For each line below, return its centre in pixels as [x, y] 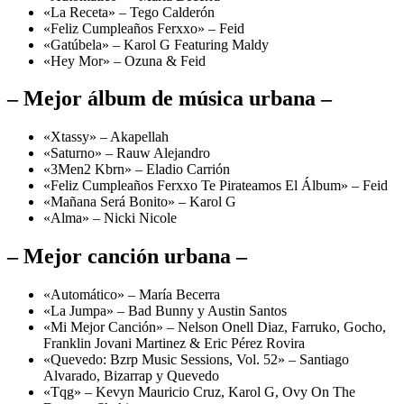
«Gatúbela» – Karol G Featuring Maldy [156, 44]
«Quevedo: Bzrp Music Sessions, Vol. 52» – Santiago [196, 360]
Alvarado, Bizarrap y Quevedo [131, 376]
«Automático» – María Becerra [132, 295]
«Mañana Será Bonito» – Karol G [140, 202]
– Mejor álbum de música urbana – [170, 99]
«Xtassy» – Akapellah [106, 137]
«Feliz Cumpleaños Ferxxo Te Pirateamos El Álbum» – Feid [216, 186]
